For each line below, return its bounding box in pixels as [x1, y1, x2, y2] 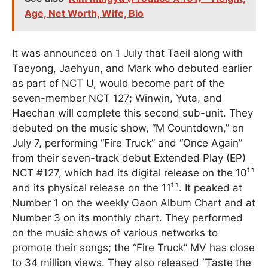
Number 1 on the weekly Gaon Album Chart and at [12, 197, 255, 209]
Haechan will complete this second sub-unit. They [12, 107, 253, 120]
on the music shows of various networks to [12, 227, 218, 239]
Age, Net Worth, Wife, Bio [25, 7, 144, 19]
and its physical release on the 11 [12, 182, 171, 194]
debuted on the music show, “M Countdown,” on [12, 122, 244, 135]
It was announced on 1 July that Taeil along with [12, 47, 243, 60]
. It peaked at [179, 182, 242, 194]
